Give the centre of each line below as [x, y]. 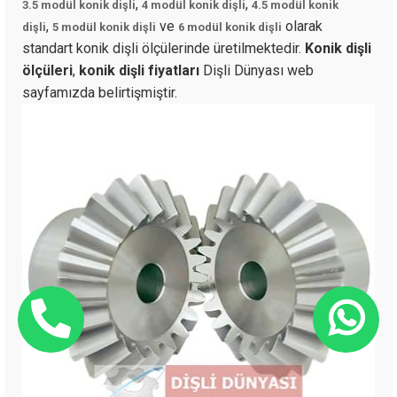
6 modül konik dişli [230, 27]
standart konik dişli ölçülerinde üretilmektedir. [163, 48]
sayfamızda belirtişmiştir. [101, 92]
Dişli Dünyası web [257, 70]
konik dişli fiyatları [139, 70]
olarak [302, 26]
